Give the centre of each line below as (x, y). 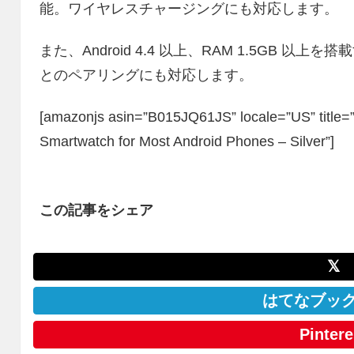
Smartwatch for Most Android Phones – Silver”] (187, 142)
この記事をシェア (97, 210)
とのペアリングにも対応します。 (147, 75)
